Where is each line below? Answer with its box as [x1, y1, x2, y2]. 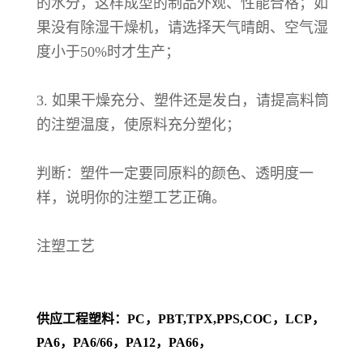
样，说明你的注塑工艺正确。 [36, 189, 226, 206]
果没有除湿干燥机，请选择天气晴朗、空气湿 [36, 19, 328, 36]
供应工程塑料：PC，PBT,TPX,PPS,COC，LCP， [36, 311, 325, 326]
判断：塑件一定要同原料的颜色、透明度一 [36, 164, 314, 181]
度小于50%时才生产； [36, 43, 180, 60]
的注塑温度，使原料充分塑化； [36, 116, 241, 133]
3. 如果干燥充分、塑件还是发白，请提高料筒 [36, 92, 329, 109]
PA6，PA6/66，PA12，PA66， [36, 335, 211, 349]
